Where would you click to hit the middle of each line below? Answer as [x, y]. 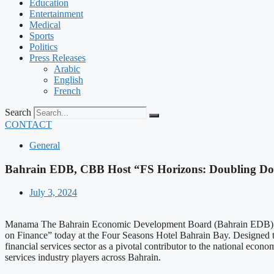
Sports [42, 36]
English [68, 80]
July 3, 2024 [53, 193]
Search [18, 112]
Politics [43, 47]
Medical [45, 25]
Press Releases [57, 58]
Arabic [67, 69]
